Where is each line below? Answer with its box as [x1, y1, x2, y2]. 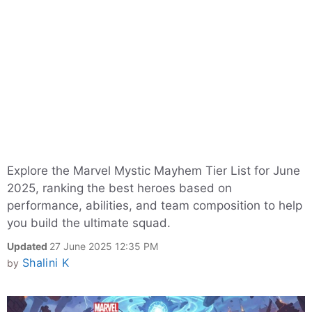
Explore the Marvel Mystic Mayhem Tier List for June [7, 164, 300, 178]
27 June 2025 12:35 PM [49, 240, 158, 252]
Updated [7, 240, 49, 252]
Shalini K [22, 256, 69, 270]
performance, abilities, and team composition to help [7, 198, 302, 212]
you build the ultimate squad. [7, 216, 171, 230]
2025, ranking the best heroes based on [7, 181, 232, 195]
